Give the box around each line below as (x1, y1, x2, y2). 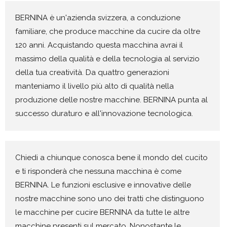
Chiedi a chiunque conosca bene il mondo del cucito (15, 153, 208, 162)
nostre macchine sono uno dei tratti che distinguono (15, 194, 204, 203)
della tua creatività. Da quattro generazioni (15, 67, 169, 77)
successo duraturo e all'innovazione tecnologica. (15, 108, 193, 118)
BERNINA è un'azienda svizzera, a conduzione (15, 13, 180, 22)
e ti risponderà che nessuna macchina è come (15, 166, 181, 176)
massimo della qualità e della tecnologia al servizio (15, 54, 200, 63)
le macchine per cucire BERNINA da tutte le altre (15, 207, 190, 217)
